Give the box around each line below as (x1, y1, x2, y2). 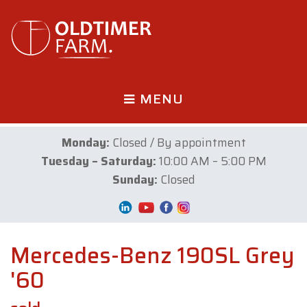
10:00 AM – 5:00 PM (156, 152, 267, 170)
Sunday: (112, 171, 158, 188)
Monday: (61, 134, 110, 151)
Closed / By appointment (109, 134, 246, 151)
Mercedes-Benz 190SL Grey (10, 238, 295, 273)
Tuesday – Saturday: (40, 152, 156, 170)
